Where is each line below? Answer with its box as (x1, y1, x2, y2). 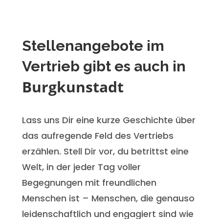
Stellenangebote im (22, 37, 164, 54)
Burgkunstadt (22, 76, 124, 97)
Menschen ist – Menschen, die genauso (22, 192, 195, 204)
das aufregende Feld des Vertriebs (22, 129, 174, 142)
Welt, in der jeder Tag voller (22, 160, 141, 173)
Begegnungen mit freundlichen (22, 176, 156, 189)
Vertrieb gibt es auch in (22, 57, 186, 75)
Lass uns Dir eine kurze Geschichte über (22, 113, 196, 126)
